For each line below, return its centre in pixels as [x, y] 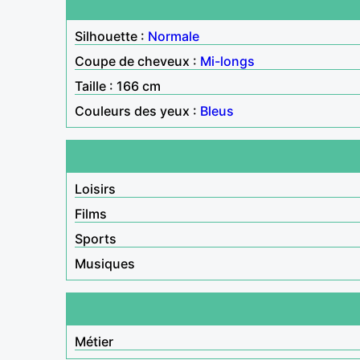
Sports [96, 238]
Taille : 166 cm [118, 86]
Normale [174, 36]
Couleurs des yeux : [137, 110]
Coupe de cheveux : [137, 61]
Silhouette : [111, 36]
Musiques [105, 263]
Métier [94, 341]
